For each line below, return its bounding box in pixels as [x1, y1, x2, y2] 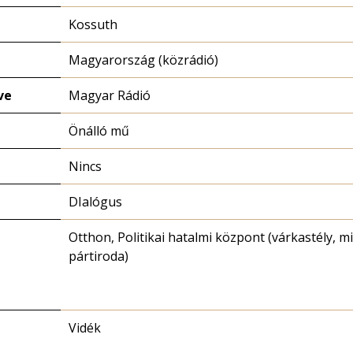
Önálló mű [69, 122, 129, 139]
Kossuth [69, 16, 117, 33]
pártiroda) [69, 247, 128, 265]
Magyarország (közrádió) [69, 51, 218, 69]
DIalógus [69, 193, 122, 210]
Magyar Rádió [69, 87, 150, 104]
